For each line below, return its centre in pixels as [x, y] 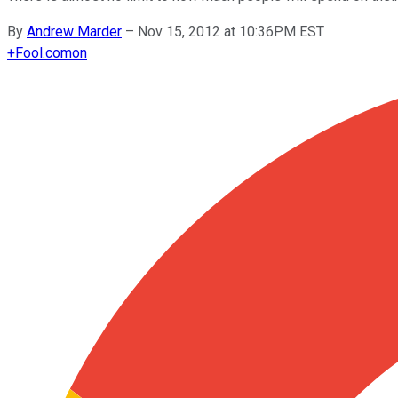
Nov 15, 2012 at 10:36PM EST [231, 31]
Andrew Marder [74, 31]
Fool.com [44, 52]
